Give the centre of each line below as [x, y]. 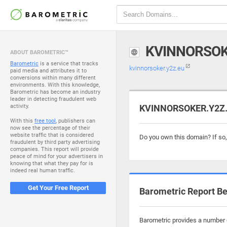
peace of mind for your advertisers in [56, 156]
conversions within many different [53, 78]
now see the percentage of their [50, 128]
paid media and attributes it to [48, 71]
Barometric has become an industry [55, 92]
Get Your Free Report [58, 188]
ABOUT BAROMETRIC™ [39, 52]
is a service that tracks [68, 64]
